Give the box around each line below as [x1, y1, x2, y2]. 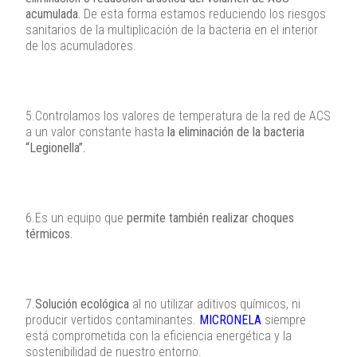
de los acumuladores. [25, 38, 136, 54]
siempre [261, 312, 306, 328]
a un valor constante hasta [25, 124, 167, 140]
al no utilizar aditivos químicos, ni [129, 296, 300, 312]
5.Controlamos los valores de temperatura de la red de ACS [25, 108, 331, 124]
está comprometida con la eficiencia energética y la [25, 328, 292, 344]
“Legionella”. [25, 140, 85, 156]
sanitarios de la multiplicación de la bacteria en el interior [25, 22, 318, 38]
